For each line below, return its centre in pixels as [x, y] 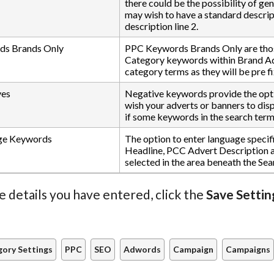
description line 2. [161, 26]
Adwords [142, 250]
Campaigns [248, 250]
